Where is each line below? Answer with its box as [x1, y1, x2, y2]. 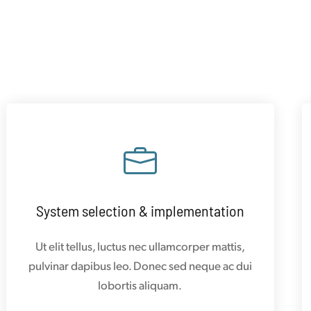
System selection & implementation [35, 201, 244, 219]
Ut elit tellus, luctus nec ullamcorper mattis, [35, 237, 245, 253]
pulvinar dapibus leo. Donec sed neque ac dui [28, 257, 252, 273]
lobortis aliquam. [98, 276, 183, 292]
